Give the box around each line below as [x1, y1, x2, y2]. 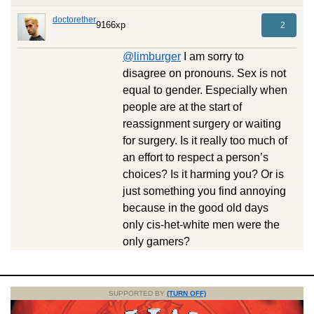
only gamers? [123, 235, 190, 247]
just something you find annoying [123, 184, 286, 197]
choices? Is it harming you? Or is [123, 168, 284, 180]
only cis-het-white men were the [123, 218, 280, 231]
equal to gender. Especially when [123, 83, 287, 96]
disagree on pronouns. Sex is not [123, 67, 286, 79]
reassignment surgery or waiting [123, 117, 281, 130]
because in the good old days [123, 201, 268, 214]
